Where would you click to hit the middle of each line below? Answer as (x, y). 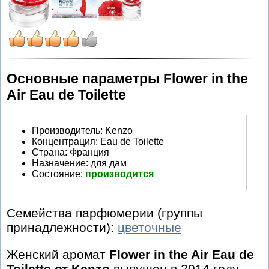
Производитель (66, 130)
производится (119, 174)
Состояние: (59, 174)
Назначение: (60, 163)
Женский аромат (58, 255)
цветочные (150, 228)
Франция (89, 152)
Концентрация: (66, 141)
